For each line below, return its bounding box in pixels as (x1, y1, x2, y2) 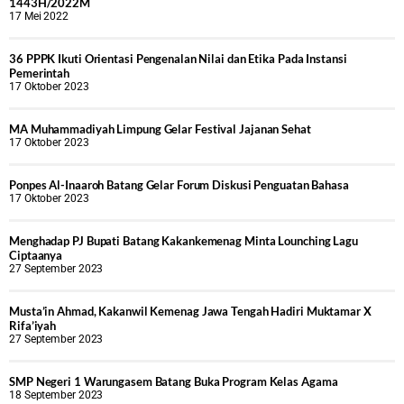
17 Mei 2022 (9, 10, 69, 23)
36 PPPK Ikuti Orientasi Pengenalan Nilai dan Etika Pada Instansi (9, 51, 347, 67)
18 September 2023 (9, 389, 104, 402)
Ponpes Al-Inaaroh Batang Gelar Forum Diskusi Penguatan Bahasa (9, 178, 349, 193)
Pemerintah (9, 66, 70, 81)
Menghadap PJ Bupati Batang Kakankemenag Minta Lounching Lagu (9, 234, 358, 249)
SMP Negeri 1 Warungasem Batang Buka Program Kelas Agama (9, 374, 338, 390)
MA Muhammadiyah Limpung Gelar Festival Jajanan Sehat (9, 122, 311, 137)
